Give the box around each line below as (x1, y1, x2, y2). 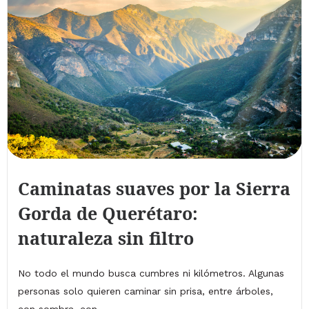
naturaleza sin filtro (18, 226, 194, 250)
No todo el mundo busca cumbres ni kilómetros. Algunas (18, 267, 284, 279)
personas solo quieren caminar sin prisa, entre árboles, (18, 285, 273, 297)
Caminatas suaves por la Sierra (18, 176, 290, 200)
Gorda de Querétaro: (18, 201, 198, 225)
